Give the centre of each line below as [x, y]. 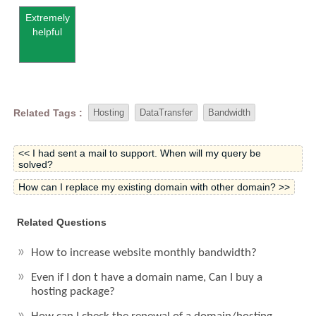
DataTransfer [166, 113]
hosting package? [73, 292]
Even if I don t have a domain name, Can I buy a [147, 278]
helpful [48, 32]
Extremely [47, 18]
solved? [36, 164]
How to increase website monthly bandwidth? [144, 253]
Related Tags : [48, 113]
